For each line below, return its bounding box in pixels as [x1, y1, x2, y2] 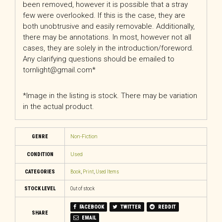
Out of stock [70, 185, 95, 192]
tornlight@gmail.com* [23, 65, 96, 74]
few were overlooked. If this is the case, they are [23, 10, 185, 20]
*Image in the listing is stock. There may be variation [23, 91, 197, 100]
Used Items [95, 168, 119, 175]
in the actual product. [23, 102, 94, 111]
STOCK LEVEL [24, 185, 55, 192]
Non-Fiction [70, 133, 98, 140]
